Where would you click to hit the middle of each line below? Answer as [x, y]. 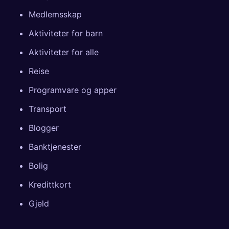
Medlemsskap [55, 14]
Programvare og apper [73, 90]
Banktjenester [55, 146]
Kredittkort [50, 184]
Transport [48, 109]
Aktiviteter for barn [66, 33]
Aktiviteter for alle [64, 52]
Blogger [44, 128]
